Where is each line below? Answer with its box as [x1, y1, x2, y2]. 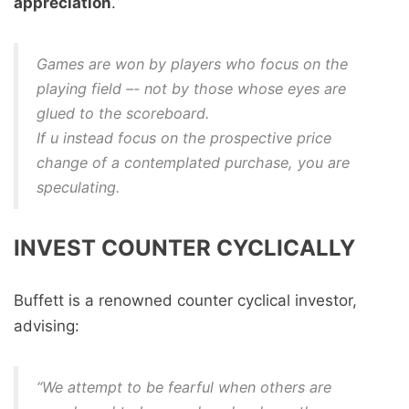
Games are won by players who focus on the [37, 55, 348, 73]
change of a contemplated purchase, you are [37, 153, 350, 172]
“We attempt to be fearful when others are [37, 378, 331, 396]
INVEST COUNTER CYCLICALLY [14, 235, 355, 261]
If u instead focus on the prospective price [37, 129, 331, 147]
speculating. [37, 178, 120, 196]
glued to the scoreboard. [37, 104, 209, 122]
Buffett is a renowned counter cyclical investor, [14, 291, 357, 309]
